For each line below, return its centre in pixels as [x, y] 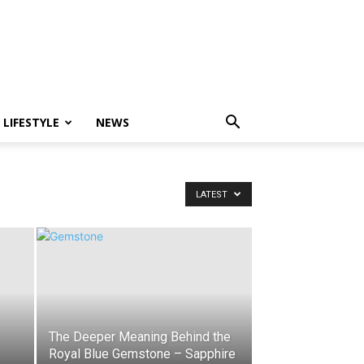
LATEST [213, 195]
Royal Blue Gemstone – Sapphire [142, 354]
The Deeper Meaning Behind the [140, 337]
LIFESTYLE [31, 122]
